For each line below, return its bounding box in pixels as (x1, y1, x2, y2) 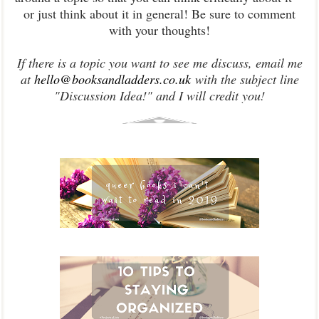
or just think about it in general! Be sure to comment (23, 5, 296, 23)
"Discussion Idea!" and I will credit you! (54, 87, 265, 105)
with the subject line (190, 70, 299, 88)
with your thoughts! (109, 21, 210, 39)
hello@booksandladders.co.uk (33, 70, 191, 88)
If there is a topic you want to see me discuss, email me (16, 54, 303, 72)
